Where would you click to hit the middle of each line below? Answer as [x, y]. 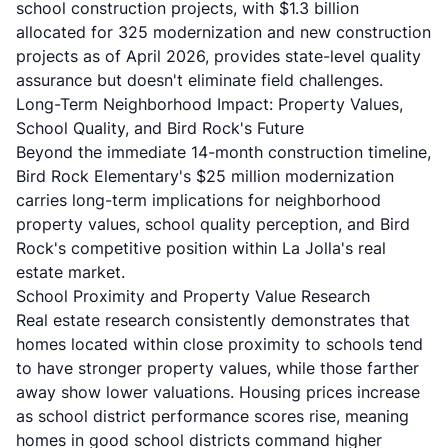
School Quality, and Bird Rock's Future [160, 128]
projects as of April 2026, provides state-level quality [218, 56]
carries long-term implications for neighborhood [198, 200]
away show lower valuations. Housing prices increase [218, 392]
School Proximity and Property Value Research [193, 296]
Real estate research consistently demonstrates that [213, 320]
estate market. [70, 272]
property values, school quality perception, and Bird [213, 224]
